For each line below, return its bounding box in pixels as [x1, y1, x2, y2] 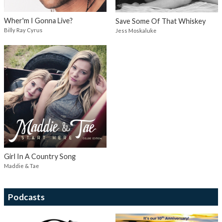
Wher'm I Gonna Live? [4, 16, 73, 25]
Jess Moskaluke [115, 27, 157, 34]
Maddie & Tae [4, 163, 39, 169]
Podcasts [8, 192, 45, 203]
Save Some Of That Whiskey [115, 16, 206, 25]
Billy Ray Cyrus [4, 26, 43, 33]
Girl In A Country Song [4, 152, 76, 161]
